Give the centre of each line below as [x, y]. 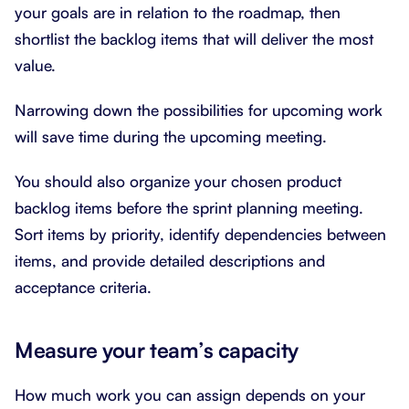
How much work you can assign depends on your [190, 395]
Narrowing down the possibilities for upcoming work [199, 110]
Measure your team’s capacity [157, 351]
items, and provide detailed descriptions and [170, 261]
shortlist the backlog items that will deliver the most [194, 39]
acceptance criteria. [83, 288]
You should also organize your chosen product [178, 182]
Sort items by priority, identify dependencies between [200, 235]
